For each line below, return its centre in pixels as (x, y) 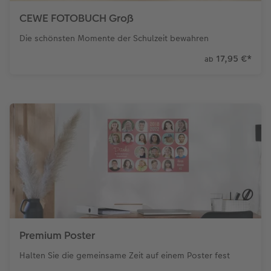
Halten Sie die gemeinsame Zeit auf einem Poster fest (125, 256)
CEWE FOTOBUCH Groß (77, 18)
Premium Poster (57, 236)
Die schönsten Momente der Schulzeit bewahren (114, 38)
